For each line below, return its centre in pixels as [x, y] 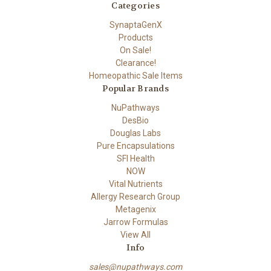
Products [135, 38]
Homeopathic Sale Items [135, 76]
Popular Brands [135, 89]
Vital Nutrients [135, 184]
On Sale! [135, 51]
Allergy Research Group [135, 197]
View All [135, 235]
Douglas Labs [135, 133]
